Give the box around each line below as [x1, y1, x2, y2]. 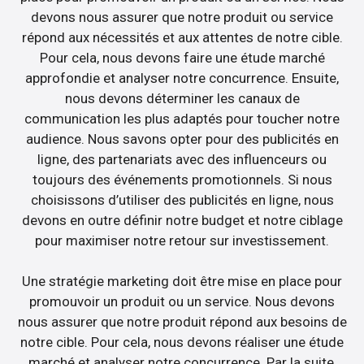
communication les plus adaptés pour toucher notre [24, 110, 340, 127]
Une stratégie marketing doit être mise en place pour [22, 273, 342, 290]
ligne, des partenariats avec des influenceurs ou [37, 150, 327, 167]
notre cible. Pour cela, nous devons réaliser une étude [20, 334, 344, 351]
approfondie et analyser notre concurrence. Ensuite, [25, 69, 339, 86]
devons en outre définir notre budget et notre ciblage [21, 211, 343, 228]
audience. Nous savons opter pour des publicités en [25, 130, 339, 147]
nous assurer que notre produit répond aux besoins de [17, 314, 347, 331]
